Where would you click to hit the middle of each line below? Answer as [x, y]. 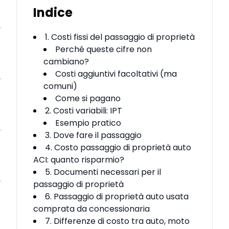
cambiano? [66, 62]
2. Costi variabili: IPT [84, 111]
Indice [53, 13]
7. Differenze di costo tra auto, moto [117, 221]
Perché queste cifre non [104, 49]
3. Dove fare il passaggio [93, 135]
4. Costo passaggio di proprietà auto [118, 147]
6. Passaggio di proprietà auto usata [117, 197]
